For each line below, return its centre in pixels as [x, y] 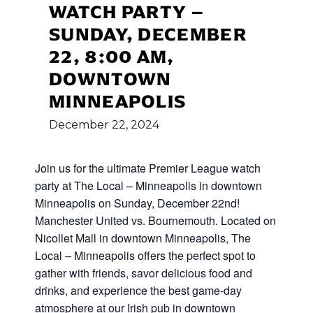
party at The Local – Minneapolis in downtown [148, 185]
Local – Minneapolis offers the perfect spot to [145, 255]
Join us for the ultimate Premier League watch [148, 168]
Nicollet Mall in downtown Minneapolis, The [143, 238]
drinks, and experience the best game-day [138, 290]
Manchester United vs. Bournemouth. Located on [155, 220]
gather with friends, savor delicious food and [144, 273]
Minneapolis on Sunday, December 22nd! [137, 203]
